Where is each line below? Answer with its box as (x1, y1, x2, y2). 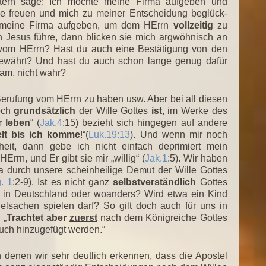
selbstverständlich (113, 176, 197, 187)
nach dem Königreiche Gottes (97, 212, 227, 223)
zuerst (69, 212, 97, 223)
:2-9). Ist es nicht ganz (12, 176, 113, 187)
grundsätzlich (14, 105, 76, 116)
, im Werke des (161, 105, 227, 116)
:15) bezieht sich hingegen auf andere (62, 117, 227, 128)
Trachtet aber (6, 212, 69, 223)
